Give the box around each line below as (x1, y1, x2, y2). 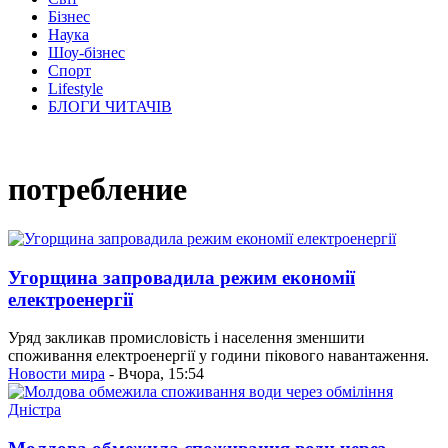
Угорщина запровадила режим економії (8, 266, 355, 288)
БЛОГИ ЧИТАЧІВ (48, 98, 172, 115)
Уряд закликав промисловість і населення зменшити (8, 329, 365, 347)
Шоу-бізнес (48, 44, 125, 61)
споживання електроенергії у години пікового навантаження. (8, 347, 429, 365)
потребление (8, 171, 187, 208)
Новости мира (8, 365, 105, 383)
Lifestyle (48, 80, 103, 97)
